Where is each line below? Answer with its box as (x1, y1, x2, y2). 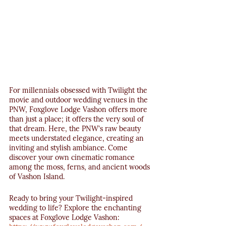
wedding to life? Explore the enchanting (9, 203, 143, 212)
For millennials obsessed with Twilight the (9, 85, 149, 95)
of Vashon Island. (9, 172, 65, 181)
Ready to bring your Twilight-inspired (9, 193, 135, 203)
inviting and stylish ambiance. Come (9, 143, 130, 152)
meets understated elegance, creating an (9, 133, 146, 143)
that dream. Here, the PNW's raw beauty (9, 124, 143, 133)
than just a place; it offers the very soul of (9, 114, 146, 124)
